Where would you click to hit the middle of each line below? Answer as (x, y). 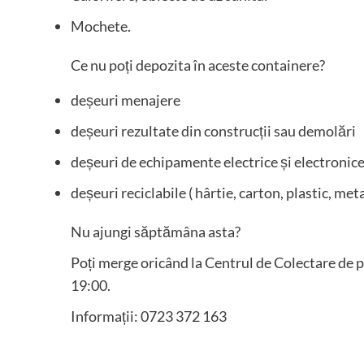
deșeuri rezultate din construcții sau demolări (213, 131)
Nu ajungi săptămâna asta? (156, 232)
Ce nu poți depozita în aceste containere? (198, 65)
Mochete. (101, 26)
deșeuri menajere (126, 100)
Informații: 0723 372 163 (149, 316)
